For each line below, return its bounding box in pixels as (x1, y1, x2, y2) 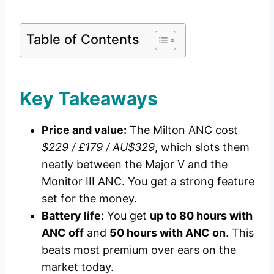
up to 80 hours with (150, 209, 253, 223)
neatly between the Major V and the (42, 158, 228, 171)
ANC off (42, 226, 84, 240)
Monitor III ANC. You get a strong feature (42, 175, 254, 188)
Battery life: (42, 209, 104, 223)
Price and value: (42, 124, 127, 137)
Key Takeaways (20, 87, 158, 110)
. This (226, 226, 254, 240)
